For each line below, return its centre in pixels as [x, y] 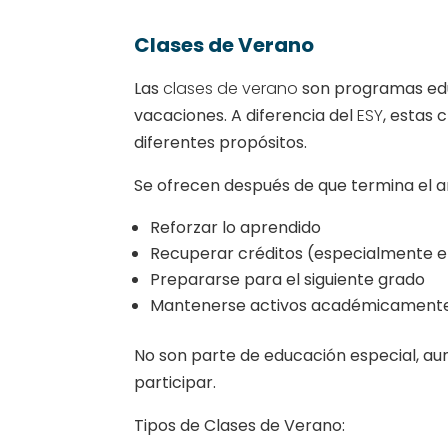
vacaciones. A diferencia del [246, 115]
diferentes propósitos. [221, 142]
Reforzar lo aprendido [236, 227]
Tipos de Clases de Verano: [240, 425]
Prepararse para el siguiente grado [288, 279]
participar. [175, 382]
